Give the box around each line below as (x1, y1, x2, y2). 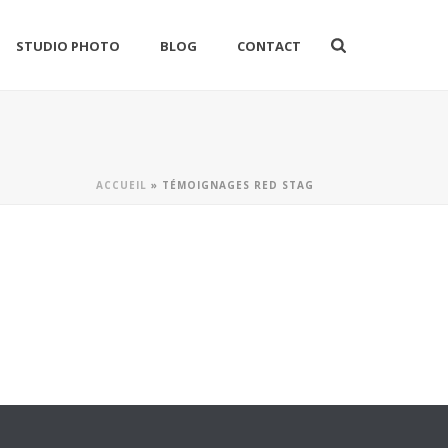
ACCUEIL (96, 178, 147, 192)
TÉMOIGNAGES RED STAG (162, 178, 314, 192)
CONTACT (237, 37, 302, 56)
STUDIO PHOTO (16, 37, 121, 56)
